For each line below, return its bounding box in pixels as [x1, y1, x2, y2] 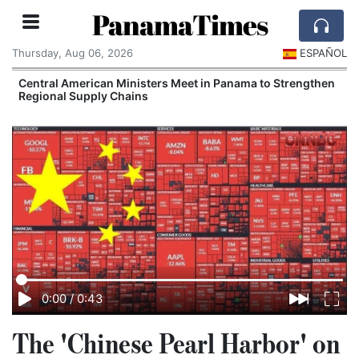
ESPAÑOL [300, 46, 347, 59]
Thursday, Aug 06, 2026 [12, 46, 133, 59]
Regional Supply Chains [18, 88, 148, 103]
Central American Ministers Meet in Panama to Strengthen [18, 75, 335, 90]
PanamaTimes [91, 6, 268, 43]
